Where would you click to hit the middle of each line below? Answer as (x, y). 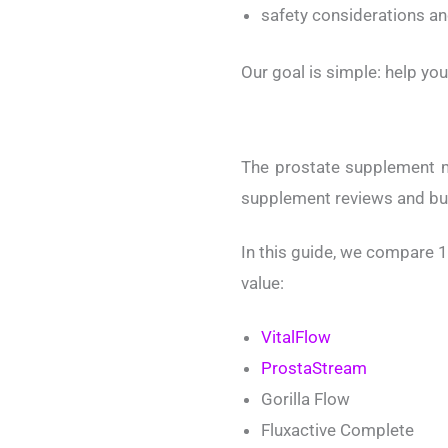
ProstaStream (314, 367)
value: (262, 283)
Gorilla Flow (305, 398)
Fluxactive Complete (337, 429)
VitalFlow (296, 336)
